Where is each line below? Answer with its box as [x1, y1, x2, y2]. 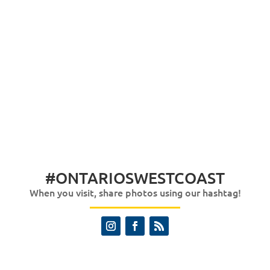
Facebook [125, 236, 166, 246]
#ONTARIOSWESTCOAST [45, 168, 225, 187]
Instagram [101, 236, 143, 246]
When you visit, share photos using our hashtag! [29, 186, 241, 199]
